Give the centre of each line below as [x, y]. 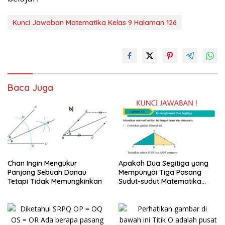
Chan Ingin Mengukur [42, 163]
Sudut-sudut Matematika [160, 182]
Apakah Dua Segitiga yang [163, 163]
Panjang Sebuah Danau [47, 173]
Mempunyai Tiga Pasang [160, 173]
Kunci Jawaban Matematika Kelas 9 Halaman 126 [95, 22]
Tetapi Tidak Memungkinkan [55, 182]
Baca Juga [30, 87]
